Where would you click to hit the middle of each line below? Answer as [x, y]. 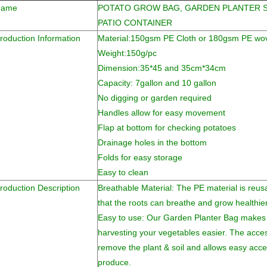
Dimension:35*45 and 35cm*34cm [162, 68]
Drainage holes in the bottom [152, 142]
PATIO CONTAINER [135, 23]
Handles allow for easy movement [162, 113]
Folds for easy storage [140, 157]
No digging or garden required [155, 98]
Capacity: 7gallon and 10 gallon [157, 83]
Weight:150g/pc [127, 53]
